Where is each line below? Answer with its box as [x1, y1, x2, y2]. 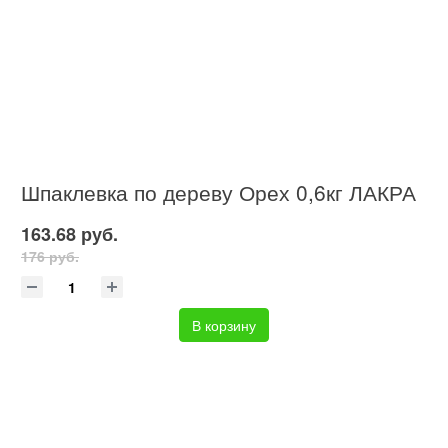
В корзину [192, 315, 256, 336]
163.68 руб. [21, 221, 118, 248]
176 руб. [21, 245, 79, 266]
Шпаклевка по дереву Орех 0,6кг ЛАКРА [21, 177, 416, 208]
